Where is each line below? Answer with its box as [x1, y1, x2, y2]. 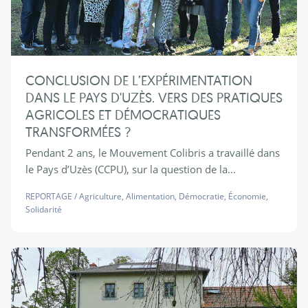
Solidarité [25, 203, 62, 216]
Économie [228, 190, 266, 203]
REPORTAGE [25, 190, 72, 203]
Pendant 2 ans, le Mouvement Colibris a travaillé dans [25, 146, 280, 160]
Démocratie [178, 190, 224, 203]
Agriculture [78, 190, 122, 203]
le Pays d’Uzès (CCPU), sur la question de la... [25, 162, 236, 177]
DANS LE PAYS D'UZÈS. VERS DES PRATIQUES [25, 89, 283, 107]
